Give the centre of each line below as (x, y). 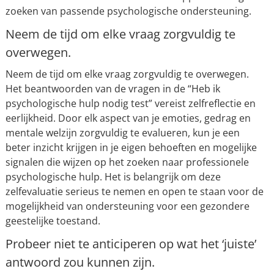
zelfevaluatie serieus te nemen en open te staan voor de (134, 191)
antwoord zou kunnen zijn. (80, 262)
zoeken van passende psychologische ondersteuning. (128, 11)
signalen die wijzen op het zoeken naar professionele (127, 162)
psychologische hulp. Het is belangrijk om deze (113, 177)
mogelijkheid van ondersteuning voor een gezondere (127, 206)
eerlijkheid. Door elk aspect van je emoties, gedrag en (128, 118)
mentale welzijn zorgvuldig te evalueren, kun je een (122, 133)
